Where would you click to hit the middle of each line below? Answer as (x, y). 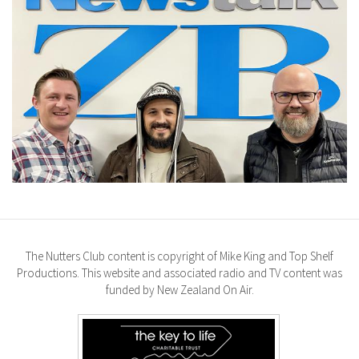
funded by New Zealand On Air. (179, 289)
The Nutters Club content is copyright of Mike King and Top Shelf (179, 256)
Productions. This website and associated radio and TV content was (179, 272)
